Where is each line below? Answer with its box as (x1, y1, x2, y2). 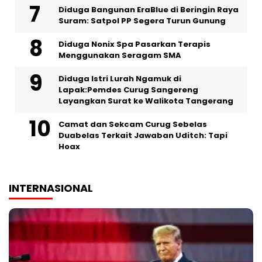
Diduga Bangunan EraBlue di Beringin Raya (58, 4, 239, 16)
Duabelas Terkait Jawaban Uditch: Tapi (58, 130, 227, 142)
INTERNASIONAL (9, 181, 93, 196)
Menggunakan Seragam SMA (58, 50, 181, 61)
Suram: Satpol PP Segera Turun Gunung (58, 15, 226, 27)
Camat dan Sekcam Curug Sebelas (58, 119, 207, 130)
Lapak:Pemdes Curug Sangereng (58, 84, 198, 96)
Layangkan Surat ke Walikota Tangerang (58, 95, 233, 107)
